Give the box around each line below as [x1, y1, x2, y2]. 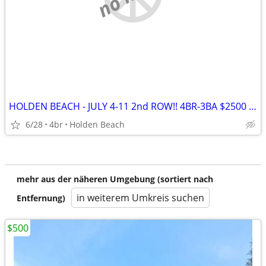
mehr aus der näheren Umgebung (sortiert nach [17, 173, 213, 185]
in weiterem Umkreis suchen [77, 191, 204, 204]
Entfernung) [17, 192, 65, 204]
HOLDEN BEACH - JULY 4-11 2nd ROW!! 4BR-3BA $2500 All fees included [249, 100, 256, 113]
